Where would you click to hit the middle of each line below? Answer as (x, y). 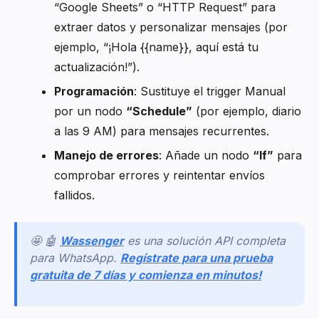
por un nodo (90, 111)
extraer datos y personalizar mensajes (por (171, 27)
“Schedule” (159, 111)
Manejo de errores (106, 156)
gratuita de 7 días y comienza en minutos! (146, 275)
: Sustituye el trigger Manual (210, 91)
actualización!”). (97, 67)
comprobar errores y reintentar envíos (159, 176)
